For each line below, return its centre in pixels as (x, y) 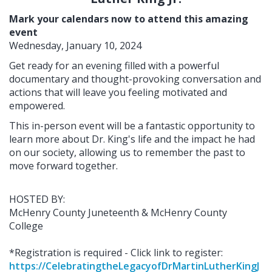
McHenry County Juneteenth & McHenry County (118, 213)
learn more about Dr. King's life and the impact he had (132, 139)
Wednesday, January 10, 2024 (75, 46)
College (26, 226)
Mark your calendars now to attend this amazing (129, 19)
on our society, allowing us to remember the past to (127, 153)
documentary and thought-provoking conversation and (135, 79)
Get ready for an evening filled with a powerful (114, 66)
